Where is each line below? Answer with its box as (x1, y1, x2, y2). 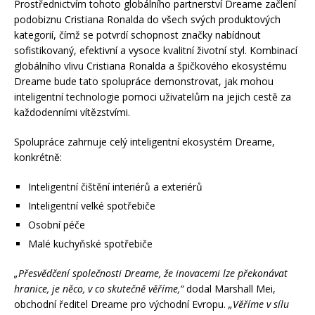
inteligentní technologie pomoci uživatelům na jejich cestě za (14, 90, 291, 103)
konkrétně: (14, 150, 62, 164)
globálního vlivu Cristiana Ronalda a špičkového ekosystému (14, 59, 287, 72)
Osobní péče (28, 218, 85, 231)
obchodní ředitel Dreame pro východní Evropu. (14, 297, 229, 311)
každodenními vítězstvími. (14, 105, 130, 119)
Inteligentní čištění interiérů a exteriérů (28, 180, 202, 193)
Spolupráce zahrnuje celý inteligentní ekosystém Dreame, (14, 135, 275, 148)
